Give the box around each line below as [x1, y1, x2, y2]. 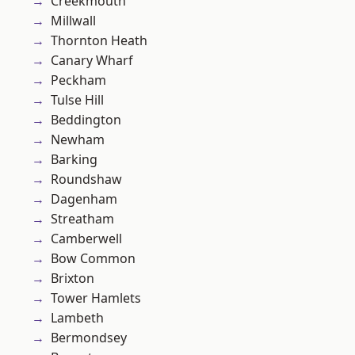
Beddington [51, 111, 121, 129]
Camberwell [51, 230, 122, 248]
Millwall [51, 12, 96, 30]
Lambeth [51, 309, 104, 327]
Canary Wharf [51, 52, 133, 70]
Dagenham [51, 190, 117, 208]
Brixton [51, 269, 94, 288]
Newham [51, 131, 105, 149]
